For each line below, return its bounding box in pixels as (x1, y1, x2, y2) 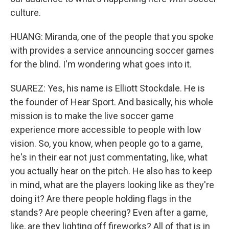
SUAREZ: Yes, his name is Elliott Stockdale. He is (10, 83, 205, 94)
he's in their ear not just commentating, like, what (10, 152, 208, 163)
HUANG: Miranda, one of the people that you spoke (10, 31, 214, 42)
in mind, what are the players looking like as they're (10, 179, 214, 190)
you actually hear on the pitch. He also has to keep (10, 166, 212, 176)
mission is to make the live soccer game (10, 110, 174, 121)
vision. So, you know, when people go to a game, (10, 138, 202, 149)
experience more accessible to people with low (10, 124, 201, 135)
